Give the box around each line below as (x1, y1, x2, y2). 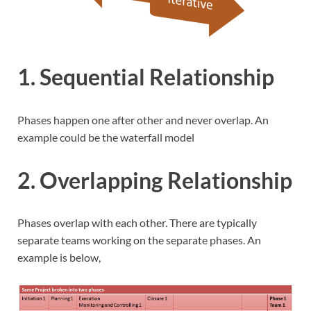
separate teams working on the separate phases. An (17, 233, 261, 247)
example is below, (17, 251, 101, 264)
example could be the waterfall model (17, 130, 194, 144)
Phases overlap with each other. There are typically (17, 216, 257, 230)
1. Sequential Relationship (17, 62, 274, 90)
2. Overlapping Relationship (17, 166, 292, 194)
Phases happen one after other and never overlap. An (17, 112, 269, 126)
